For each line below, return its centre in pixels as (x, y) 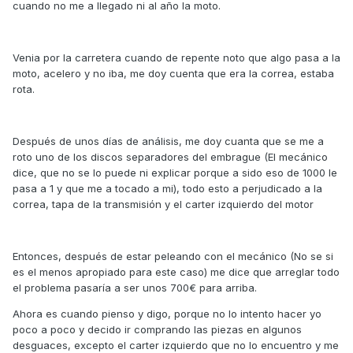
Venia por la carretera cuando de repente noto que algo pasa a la (176, 58)
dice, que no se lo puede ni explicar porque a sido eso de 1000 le (175, 173)
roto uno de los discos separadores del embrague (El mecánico (170, 157)
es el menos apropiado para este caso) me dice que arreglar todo (176, 272)
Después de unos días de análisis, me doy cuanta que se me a (168, 141)
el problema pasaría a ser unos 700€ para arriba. (135, 288)
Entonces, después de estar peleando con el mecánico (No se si (173, 256)
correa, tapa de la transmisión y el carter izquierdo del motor (163, 204)
